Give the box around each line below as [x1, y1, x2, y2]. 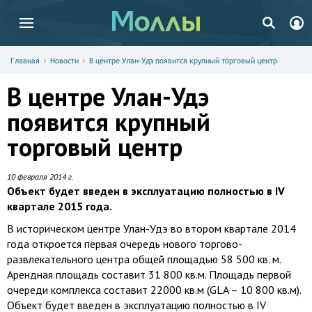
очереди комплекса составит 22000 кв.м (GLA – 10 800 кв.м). [7, 283, 301, 297]
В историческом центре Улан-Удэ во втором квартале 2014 [7, 221, 296, 235]
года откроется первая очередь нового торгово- [7, 237, 242, 251]
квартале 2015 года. [7, 199, 112, 213]
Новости [50, 56, 79, 65]
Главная [10, 56, 40, 65]
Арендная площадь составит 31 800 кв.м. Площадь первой [7, 267, 291, 281]
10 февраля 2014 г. [7, 171, 74, 182]
